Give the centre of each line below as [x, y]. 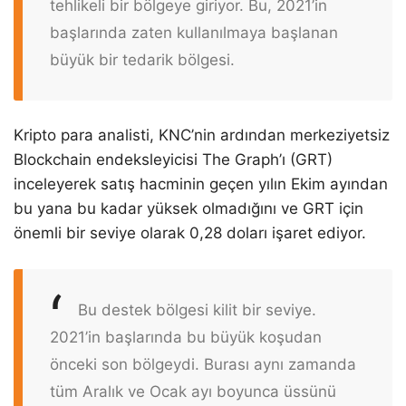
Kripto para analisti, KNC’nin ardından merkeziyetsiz [202, 135]
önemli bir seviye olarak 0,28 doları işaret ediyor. [190, 233]
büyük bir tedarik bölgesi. [142, 59]
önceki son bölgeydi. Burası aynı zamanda [203, 364]
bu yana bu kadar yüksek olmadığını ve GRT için [188, 208]
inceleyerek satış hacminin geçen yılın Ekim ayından [201, 184]
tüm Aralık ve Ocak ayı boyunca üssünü [193, 391]
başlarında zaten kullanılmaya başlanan [194, 32]
